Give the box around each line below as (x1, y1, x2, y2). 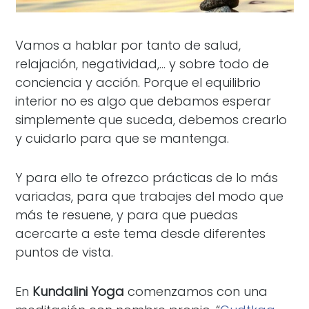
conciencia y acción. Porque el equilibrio (15, 74, 261, 91)
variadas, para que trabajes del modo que (15, 188, 284, 205)
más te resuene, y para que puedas (15, 206, 239, 223)
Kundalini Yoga (32, 283, 125, 300)
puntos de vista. (15, 243, 117, 261)
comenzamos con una (124, 283, 268, 300)
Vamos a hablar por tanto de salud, (15, 37, 241, 54)
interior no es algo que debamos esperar (15, 92, 272, 110)
